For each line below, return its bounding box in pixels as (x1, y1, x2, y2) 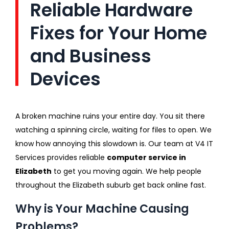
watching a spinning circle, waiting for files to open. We (15, 124, 212, 135)
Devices (30, 66, 101, 91)
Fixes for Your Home (30, 20, 207, 45)
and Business (30, 43, 151, 68)
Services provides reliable (15, 152, 107, 163)
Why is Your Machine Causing (15, 200, 189, 217)
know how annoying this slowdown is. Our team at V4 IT (15, 138, 213, 149)
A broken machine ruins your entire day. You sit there (15, 110, 205, 121)
